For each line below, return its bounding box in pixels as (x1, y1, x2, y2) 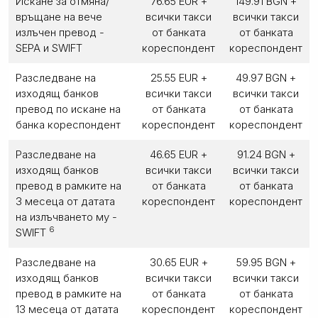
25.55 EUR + (150, 70, 207, 84)
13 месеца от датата (16, 302, 119, 316)
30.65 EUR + (149, 255, 208, 269)
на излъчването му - (16, 209, 117, 224)
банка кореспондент (16, 117, 121, 131)
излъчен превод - (16, 25, 104, 39)
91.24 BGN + (236, 147, 295, 161)
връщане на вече (16, 9, 102, 23)
